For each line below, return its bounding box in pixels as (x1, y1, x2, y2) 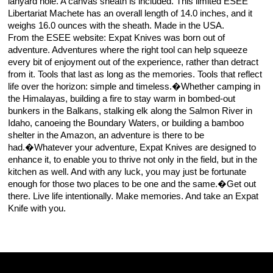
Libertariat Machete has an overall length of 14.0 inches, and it (8, 9, 253, 19)
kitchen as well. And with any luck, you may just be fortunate (8, 167, 247, 177)
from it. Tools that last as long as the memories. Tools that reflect (8, 69, 263, 80)
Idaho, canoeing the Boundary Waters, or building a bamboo (8, 118, 244, 129)
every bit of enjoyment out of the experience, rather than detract (8, 57, 259, 68)
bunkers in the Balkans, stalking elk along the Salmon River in (8, 106, 253, 116)
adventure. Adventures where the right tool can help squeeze (8, 45, 248, 55)
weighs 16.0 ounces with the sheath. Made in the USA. (8, 21, 225, 31)
